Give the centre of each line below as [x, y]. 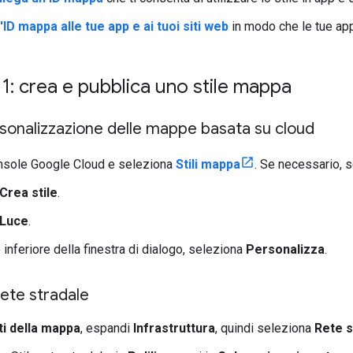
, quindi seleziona [265, 328]
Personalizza [285, 249]
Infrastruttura [174, 328]
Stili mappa [208, 164]
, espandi [107, 328]
